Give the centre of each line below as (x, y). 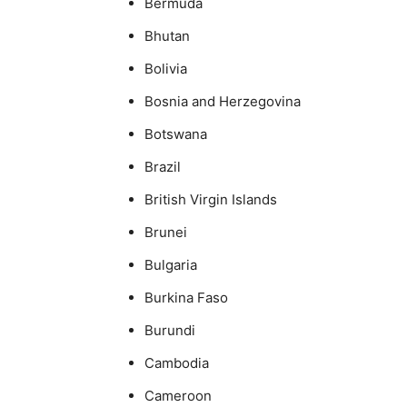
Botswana (176, 134)
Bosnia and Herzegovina (223, 101)
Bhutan (167, 35)
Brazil (163, 166)
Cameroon (178, 395)
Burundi (170, 330)
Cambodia (177, 362)
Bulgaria (171, 264)
